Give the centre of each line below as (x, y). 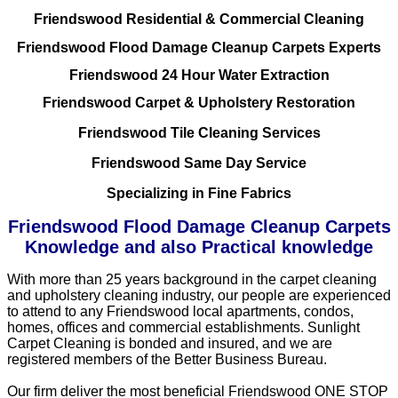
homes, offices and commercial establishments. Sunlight (183, 328)
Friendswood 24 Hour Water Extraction (199, 75)
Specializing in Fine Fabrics (199, 194)
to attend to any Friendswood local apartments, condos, (180, 312)
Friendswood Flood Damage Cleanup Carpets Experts (199, 47)
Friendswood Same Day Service (199, 163)
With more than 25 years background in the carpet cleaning (192, 280)
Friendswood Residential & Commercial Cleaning (199, 20)
